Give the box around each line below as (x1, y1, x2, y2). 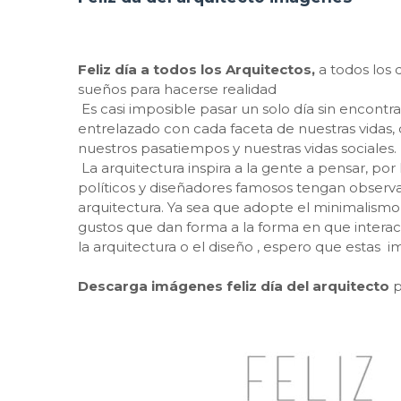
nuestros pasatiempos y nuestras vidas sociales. (78, 140, 397, 157)
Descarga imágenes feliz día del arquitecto (78, 277, 389, 294)
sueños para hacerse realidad (78, 81, 277, 98)
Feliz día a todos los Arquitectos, (78, 61, 315, 78)
